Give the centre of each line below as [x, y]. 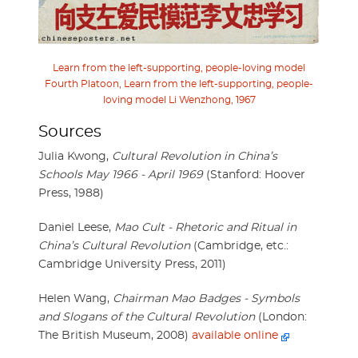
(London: [281, 317]
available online [237, 335]
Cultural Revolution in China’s [195, 156]
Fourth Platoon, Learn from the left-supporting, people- [179, 84]
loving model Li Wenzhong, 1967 [179, 99]
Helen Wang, [76, 298]
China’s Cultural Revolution [114, 246]
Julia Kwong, [75, 156]
